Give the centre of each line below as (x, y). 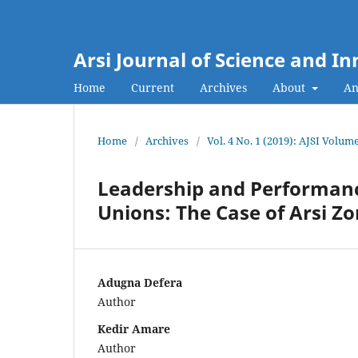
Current (153, 87)
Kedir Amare (134, 328)
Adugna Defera (140, 282)
